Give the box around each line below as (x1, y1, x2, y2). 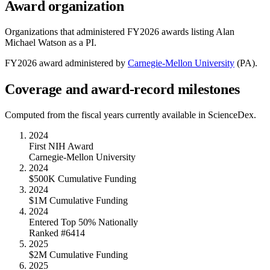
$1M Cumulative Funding (29, 195, 128, 206)
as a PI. (66, 37, 96, 48)
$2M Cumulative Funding (29, 249, 128, 260)
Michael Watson (5, 37, 66, 48)
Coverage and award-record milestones (5, 81, 240, 97)
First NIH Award (29, 140, 93, 151)
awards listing (159, 26, 216, 37)
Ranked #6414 (29, 227, 85, 238)
